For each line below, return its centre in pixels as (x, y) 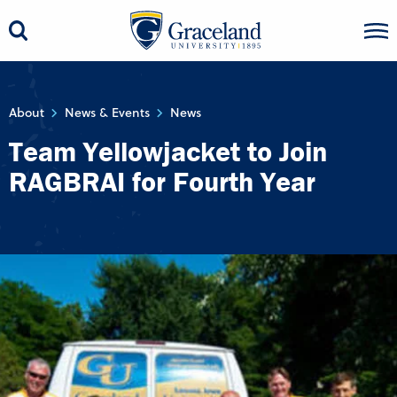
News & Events (107, 113)
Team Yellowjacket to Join (168, 151)
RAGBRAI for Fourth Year (162, 181)
